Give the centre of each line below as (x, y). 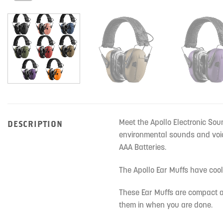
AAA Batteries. (143, 147)
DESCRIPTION (35, 123)
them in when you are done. (166, 205)
